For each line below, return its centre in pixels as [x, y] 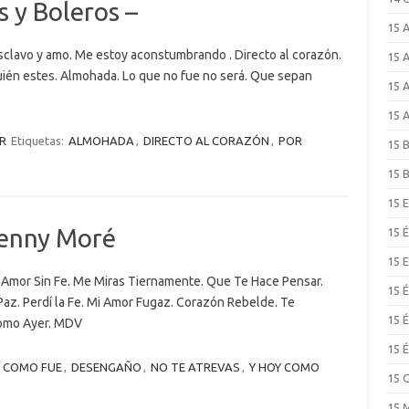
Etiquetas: [38, 141]
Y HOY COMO [284, 367]
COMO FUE [32, 367]
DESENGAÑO [106, 367]
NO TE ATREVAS [195, 367]
